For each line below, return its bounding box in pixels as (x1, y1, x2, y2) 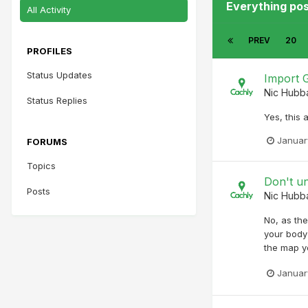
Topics (27, 159, 56, 171)
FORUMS (27, 135, 67, 147)
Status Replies (27, 94, 87, 106)
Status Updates (27, 69, 92, 80)
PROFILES (27, 45, 72, 56)
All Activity (27, 3, 71, 15)
